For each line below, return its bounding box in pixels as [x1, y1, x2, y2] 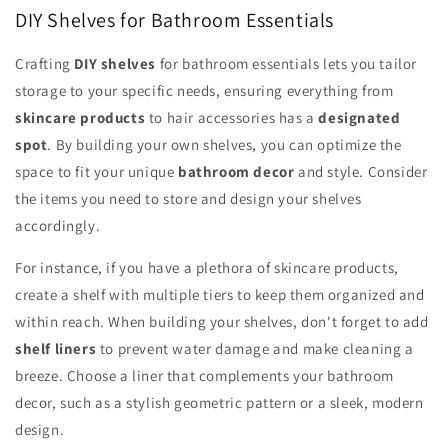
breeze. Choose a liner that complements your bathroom [15, 366, 394, 386]
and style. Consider [294, 162, 428, 182]
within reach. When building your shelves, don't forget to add [15, 312, 429, 332]
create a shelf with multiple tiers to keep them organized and [15, 285, 425, 305]
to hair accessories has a [145, 108, 319, 128]
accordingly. [15, 216, 101, 236]
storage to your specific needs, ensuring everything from [15, 81, 394, 101]
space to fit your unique [15, 162, 179, 182]
